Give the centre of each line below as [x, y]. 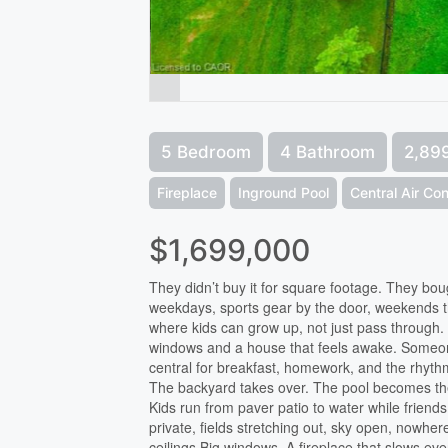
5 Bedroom [206, 151]
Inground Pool [284, 192]
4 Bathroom [328, 151]
